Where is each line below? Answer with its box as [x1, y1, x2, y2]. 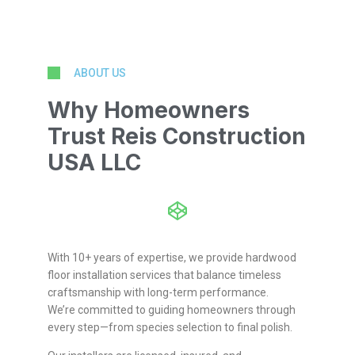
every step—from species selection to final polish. [48, 321, 292, 334]
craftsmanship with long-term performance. [48, 286, 269, 300]
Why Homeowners [48, 97, 250, 124]
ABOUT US [74, 67, 126, 80]
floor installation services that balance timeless [48, 269, 281, 282]
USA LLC [48, 149, 141, 177]
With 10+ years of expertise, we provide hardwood [48, 251, 296, 265]
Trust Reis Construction [48, 123, 306, 151]
